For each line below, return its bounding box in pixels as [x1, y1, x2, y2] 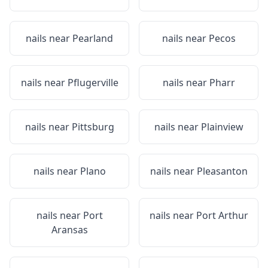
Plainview [200, 120, 243, 133]
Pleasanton [196, 165, 248, 178]
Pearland [72, 32, 113, 45]
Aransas [51, 223, 88, 236]
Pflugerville [67, 76, 118, 89]
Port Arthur [196, 209, 248, 222]
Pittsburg [71, 120, 114, 133]
